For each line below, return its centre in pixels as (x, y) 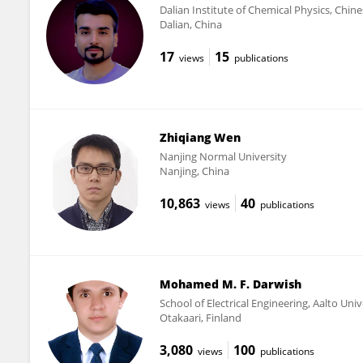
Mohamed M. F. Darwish (230, 284)
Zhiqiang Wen (200, 137)
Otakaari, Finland (200, 317)
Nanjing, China (194, 171)
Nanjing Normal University (223, 156)
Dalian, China (190, 24)
